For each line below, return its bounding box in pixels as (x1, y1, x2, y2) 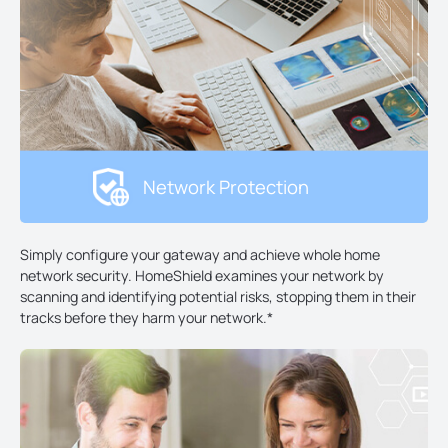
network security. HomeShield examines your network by (20, 266, 384, 286)
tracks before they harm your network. (20, 308, 267, 328)
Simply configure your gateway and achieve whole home (20, 245, 380, 265)
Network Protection (143, 174, 310, 201)
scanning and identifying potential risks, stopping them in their (20, 287, 416, 307)
